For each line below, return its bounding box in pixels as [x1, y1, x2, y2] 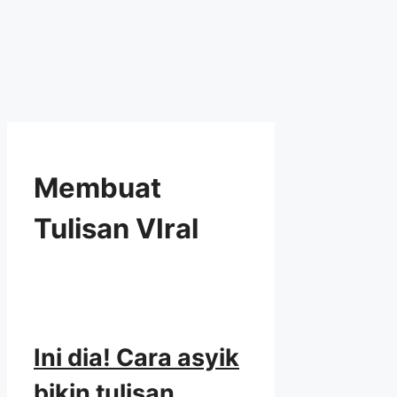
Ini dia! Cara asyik [34, 343, 239, 373]
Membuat [34, 171, 161, 205]
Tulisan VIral [34, 212, 198, 245]
